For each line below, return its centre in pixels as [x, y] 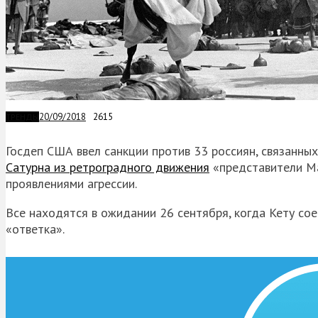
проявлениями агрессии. [71, 183]
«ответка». [35, 229]
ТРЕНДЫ [22, 116]
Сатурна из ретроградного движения [108, 167]
